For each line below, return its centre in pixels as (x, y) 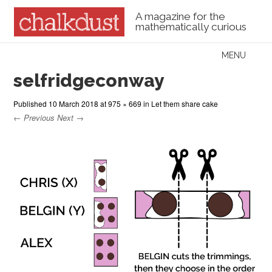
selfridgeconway (89, 80)
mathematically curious (191, 27)
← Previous (34, 117)
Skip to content (47, 55)
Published (31, 103)
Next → (71, 117)
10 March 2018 (74, 103)
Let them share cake (185, 103)
